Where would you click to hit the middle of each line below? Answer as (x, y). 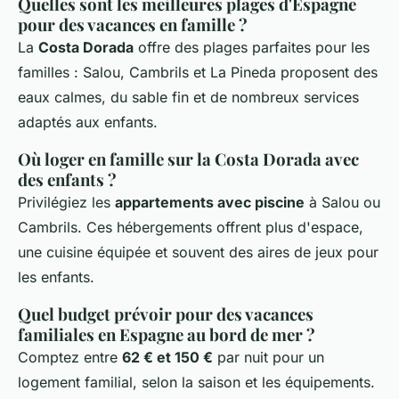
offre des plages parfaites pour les (252, 47)
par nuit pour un (269, 357)
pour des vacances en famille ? (133, 24)
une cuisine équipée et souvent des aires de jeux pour (198, 252)
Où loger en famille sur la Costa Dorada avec (188, 159)
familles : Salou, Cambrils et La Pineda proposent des (198, 72)
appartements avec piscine (210, 202)
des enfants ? (67, 179)
